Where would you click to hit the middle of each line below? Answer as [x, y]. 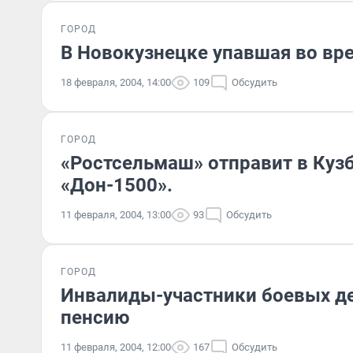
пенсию [95, 318]
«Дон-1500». [117, 185]
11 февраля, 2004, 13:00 [116, 215]
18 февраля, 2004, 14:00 [116, 82]
